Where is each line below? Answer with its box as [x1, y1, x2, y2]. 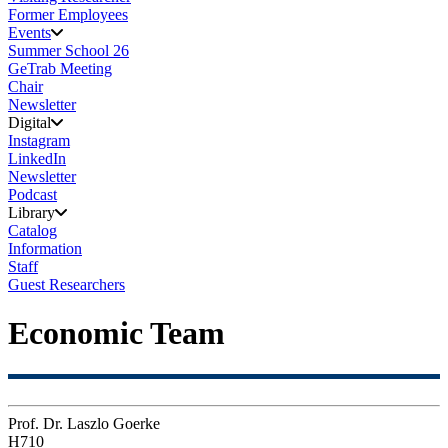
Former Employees [8, 6, 128, 23]
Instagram [8, 132, 70, 149]
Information [8, 240, 82, 257]
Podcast [8, 186, 57, 203]
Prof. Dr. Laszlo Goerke [8, 414, 160, 432]
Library [8, 204, 55, 221]
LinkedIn [8, 150, 66, 167]
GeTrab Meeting [8, 60, 112, 77]
